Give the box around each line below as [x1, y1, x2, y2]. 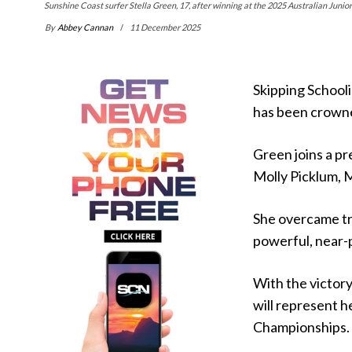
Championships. [253, 318, 350, 336]
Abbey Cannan [57, 22, 113, 33]
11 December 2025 [130, 22, 200, 33]
